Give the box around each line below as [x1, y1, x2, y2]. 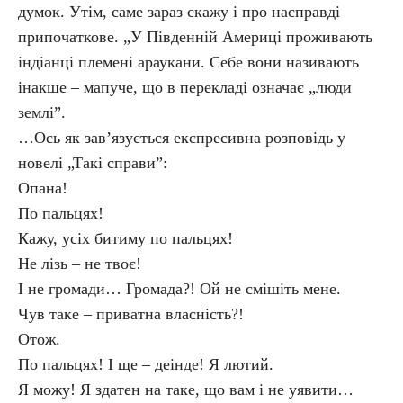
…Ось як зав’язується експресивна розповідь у [18, 129, 345, 147]
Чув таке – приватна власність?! [18, 305, 244, 323]
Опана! [18, 179, 67, 197]
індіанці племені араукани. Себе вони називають [18, 53, 359, 71]
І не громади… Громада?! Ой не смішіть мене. [18, 280, 341, 298]
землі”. [18, 103, 66, 121]
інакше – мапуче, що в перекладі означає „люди [18, 78, 352, 96]
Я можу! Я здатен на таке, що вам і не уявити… [18, 381, 354, 399]
